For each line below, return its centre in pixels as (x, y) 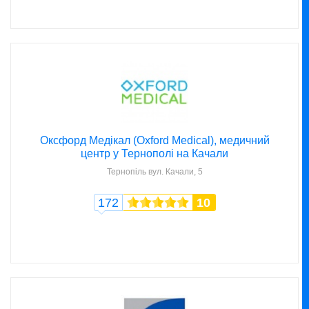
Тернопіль (126, 172)
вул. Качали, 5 (175, 172)
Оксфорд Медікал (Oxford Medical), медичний (154, 141)
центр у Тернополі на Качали (154, 154)
